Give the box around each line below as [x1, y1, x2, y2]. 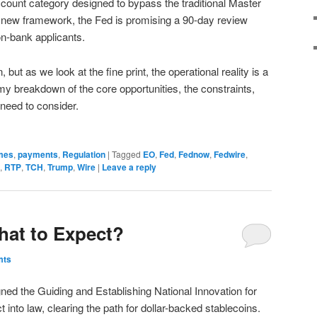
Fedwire [214, 148, 246, 161]
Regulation [62, 148, 105, 161]
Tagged [112, 148, 141, 160]
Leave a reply [102, 161, 156, 173]
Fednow [178, 148, 209, 161]
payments [18, 148, 58, 161]
